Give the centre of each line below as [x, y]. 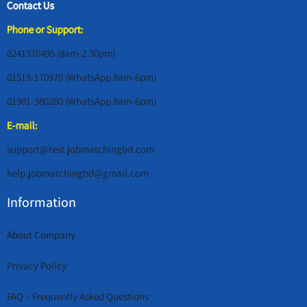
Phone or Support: [45, 29]
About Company [41, 235]
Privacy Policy [37, 266]
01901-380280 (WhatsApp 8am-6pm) [82, 101]
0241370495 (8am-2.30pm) [61, 53]
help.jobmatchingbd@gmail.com [78, 173]
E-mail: [22, 125]
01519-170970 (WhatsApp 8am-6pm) [82, 77]
